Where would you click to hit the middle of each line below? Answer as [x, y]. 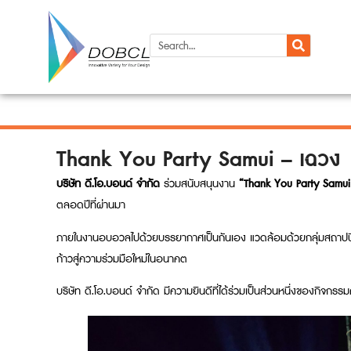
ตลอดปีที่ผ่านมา [91, 205]
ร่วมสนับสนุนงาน [199, 184]
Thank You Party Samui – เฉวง [198, 159]
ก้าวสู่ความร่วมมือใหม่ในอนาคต [122, 259]
